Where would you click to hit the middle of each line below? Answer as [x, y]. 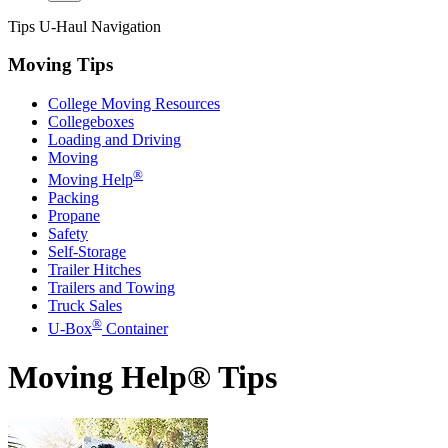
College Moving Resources [134, 104]
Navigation [124, 26]
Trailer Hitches [94, 270]
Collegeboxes [91, 122]
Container [135, 328]
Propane [74, 216]
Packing [73, 198]
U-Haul [63, 26]
